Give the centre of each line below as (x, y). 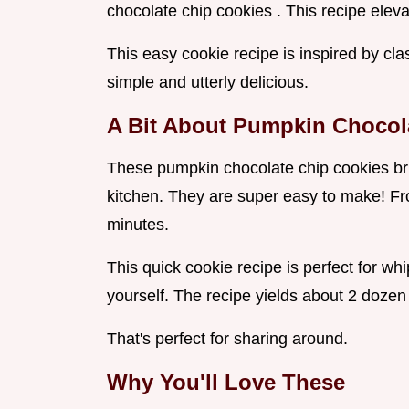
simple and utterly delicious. (208, 83)
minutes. (138, 225)
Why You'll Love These (226, 383)
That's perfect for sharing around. (227, 339)
